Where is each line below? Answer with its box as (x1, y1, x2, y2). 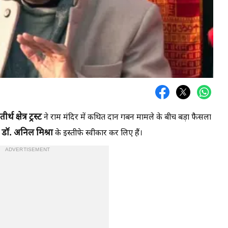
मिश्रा (36, 127, 55, 139)
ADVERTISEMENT (5, 146, 50, 153)
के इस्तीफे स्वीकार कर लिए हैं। (55, 128, 142, 139)
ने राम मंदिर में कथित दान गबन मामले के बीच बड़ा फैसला (42, 112, 211, 123)
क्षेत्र (16, 111, 29, 123)
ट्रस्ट (29, 111, 42, 123)
